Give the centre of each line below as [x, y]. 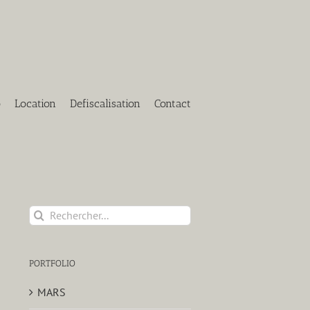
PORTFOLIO [52, 263]
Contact [173, 103]
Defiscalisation [105, 103]
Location [35, 103]
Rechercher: [55, 213]
